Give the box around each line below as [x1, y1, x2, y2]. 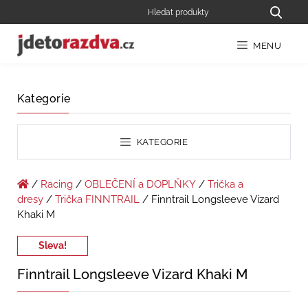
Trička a [208, 178, 243, 191]
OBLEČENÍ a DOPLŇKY [85, 178, 196, 191]
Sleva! [38, 240, 67, 252]
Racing [41, 178, 73, 191]
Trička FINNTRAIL [55, 193, 140, 206]
